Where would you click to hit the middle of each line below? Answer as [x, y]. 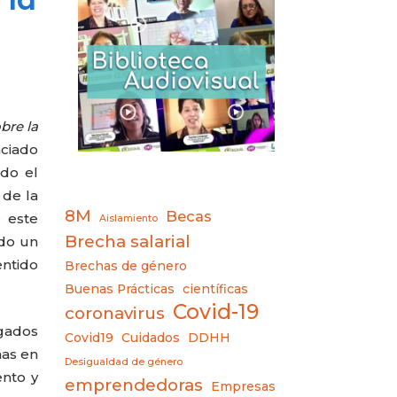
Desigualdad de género [124, 362]
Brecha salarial [128, 241]
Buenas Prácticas [120, 288]
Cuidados [151, 337]
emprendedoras [134, 385]
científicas [216, 288]
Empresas [244, 386]
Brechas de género [126, 265]
